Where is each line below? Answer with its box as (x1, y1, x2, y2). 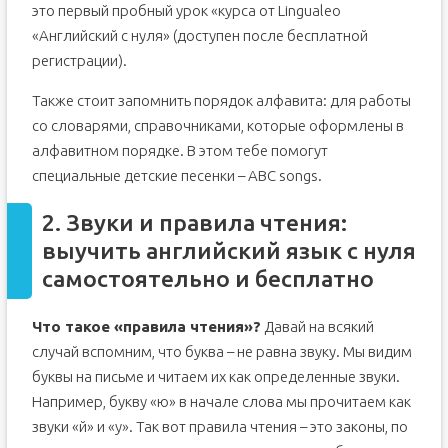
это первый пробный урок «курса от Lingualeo (31, 2, 341, 19)
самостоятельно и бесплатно (41, 266, 374, 291)
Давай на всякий (260, 318, 374, 335)
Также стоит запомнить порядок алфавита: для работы (31, 92, 411, 109)
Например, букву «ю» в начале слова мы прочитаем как (31, 393, 411, 410)
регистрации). (31, 52, 127, 69)
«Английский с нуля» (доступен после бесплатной (31, 27, 368, 44)
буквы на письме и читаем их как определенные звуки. (31, 368, 400, 385)
